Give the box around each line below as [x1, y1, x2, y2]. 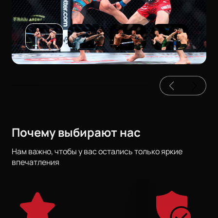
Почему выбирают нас [12, 124, 141, 140]
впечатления [12, 157, 59, 167]
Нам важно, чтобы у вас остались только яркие [12, 146, 182, 157]
